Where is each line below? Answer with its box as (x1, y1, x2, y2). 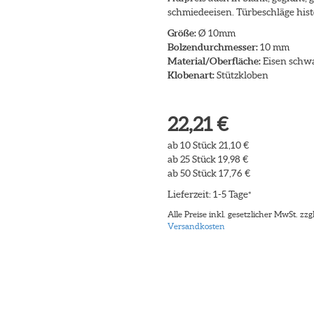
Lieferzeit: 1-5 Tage (168, 189, 248, 200)
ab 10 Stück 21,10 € (168, 139, 249, 151)
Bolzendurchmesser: (168, 41, 258, 53)
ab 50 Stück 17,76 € (168, 168, 250, 179)
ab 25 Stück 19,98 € (168, 153, 248, 165)
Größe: (168, 27, 196, 39)
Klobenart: (168, 69, 214, 81)
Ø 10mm (196, 27, 235, 39)
